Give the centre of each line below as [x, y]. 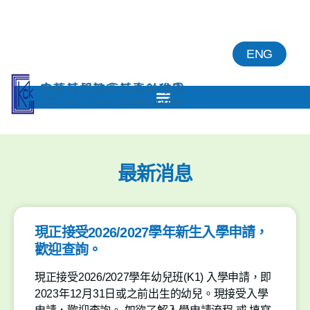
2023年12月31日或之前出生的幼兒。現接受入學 [152, 294]
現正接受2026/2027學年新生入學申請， [152, 232]
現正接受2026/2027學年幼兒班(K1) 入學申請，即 [153, 277]
